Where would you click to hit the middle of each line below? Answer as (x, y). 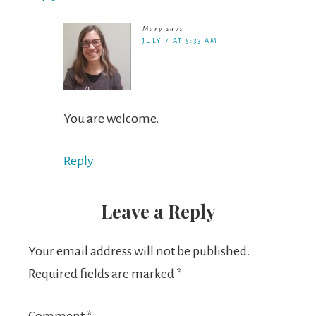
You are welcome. (111, 119)
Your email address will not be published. (139, 251)
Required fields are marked (102, 274)
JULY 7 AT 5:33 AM (180, 41)
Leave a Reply (158, 211)
